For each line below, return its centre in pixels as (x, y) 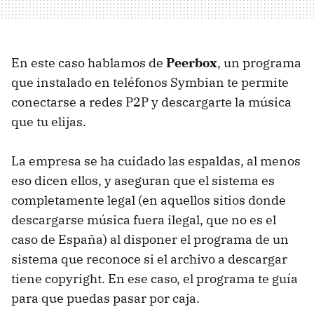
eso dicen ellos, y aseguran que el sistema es (143, 180)
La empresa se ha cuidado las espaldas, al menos (156, 161)
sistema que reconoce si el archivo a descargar (149, 259)
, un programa (259, 63)
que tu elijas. (49, 122)
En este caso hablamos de (89, 63)
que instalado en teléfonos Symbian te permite (150, 82)
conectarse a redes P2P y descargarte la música (151, 102)
